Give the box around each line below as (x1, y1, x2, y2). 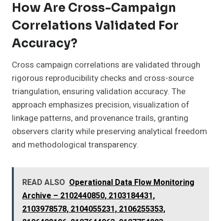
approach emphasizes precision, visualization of (12, 99, 189, 111)
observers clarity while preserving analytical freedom (12, 125, 207, 138)
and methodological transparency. (12, 139, 139, 151)
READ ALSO (22, 177, 65, 189)
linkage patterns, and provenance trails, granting (12, 112, 188, 125)
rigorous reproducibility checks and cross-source (12, 72, 194, 85)
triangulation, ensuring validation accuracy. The (12, 85, 185, 98)
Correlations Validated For (12, 18, 179, 34)
